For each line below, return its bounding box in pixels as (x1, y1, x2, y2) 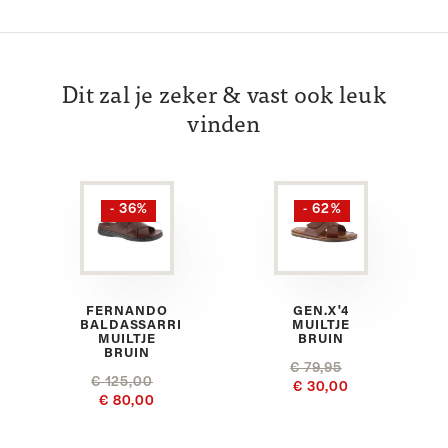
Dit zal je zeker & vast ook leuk (62, 84, 386, 109)
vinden (187, 113, 261, 138)
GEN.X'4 (292, 304, 350, 318)
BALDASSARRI (80, 318, 183, 332)
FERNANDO (86, 304, 168, 318)
